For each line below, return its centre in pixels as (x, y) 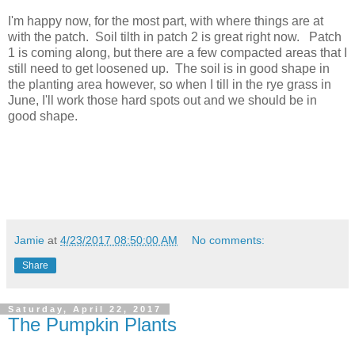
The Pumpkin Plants (92, 324)
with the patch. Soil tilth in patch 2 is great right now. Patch (175, 36)
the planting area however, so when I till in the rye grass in (170, 84)
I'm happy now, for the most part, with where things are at (166, 21)
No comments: (229, 240)
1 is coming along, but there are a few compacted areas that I (177, 52)
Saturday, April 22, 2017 (85, 309)
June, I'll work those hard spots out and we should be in (162, 100)
